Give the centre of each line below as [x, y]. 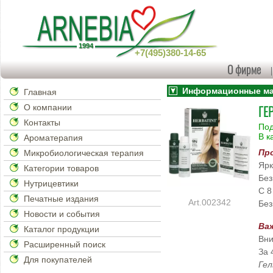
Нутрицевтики [51, 183]
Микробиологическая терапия [84, 153]
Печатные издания [62, 199]
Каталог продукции [62, 229]
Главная [41, 92]
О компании [48, 107]
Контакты [42, 122]
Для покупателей [58, 260]
